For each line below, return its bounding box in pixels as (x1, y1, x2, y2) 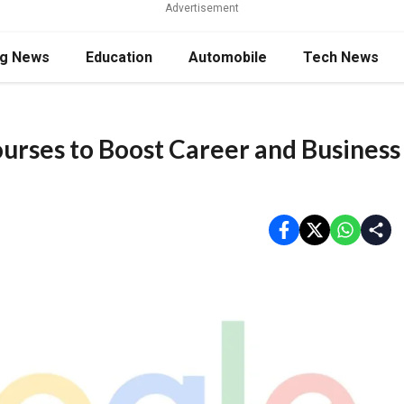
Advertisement (165, 2, 239, 14)
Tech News (303, 49, 379, 66)
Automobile (188, 49, 267, 66)
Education (86, 49, 152, 66)
